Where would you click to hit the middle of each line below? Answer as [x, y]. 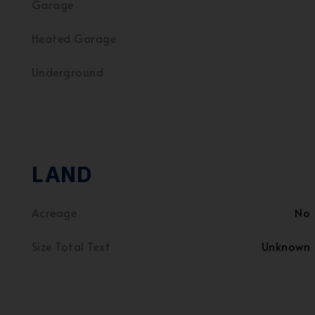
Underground [68, 72]
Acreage [54, 212]
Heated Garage [74, 38]
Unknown [285, 246]
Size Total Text [71, 246]
